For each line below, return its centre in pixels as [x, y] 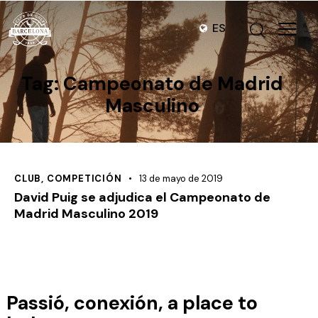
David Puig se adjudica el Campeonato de [142, 198]
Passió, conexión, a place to [132, 302]
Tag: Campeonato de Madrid [152, 83]
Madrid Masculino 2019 [86, 214]
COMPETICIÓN [84, 179]
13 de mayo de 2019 [181, 179]
